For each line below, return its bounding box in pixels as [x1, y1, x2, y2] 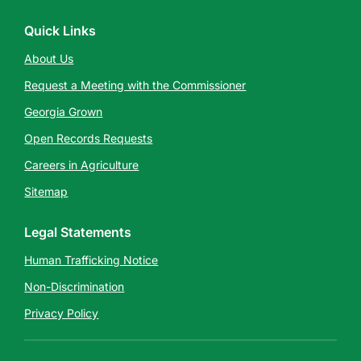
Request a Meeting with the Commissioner [24, 78, 247, 92]
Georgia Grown [24, 105, 103, 118]
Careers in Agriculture [24, 158, 139, 172]
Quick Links [24, 23, 97, 39]
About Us [24, 52, 74, 65]
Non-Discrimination [24, 280, 125, 293]
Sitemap [24, 185, 68, 198]
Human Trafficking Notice [24, 253, 159, 267]
